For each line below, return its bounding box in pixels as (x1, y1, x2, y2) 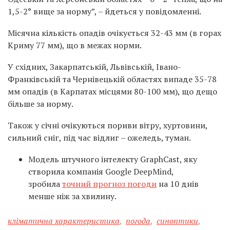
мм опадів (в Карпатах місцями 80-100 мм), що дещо (8, 86, 217, 97)
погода (126, 215, 150, 226)
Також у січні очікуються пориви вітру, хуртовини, (8, 120, 207, 131)
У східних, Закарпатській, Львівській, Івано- (8, 61, 181, 72)
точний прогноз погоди (62, 178, 157, 189)
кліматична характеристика (8, 215, 120, 226)
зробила (28, 178, 62, 189)
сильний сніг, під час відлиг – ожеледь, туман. (8, 132, 191, 143)
